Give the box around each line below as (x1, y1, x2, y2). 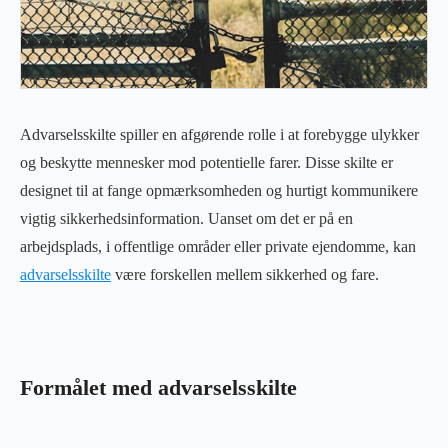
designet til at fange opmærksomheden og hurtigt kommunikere (20, 181, 418, 199)
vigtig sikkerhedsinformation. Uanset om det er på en (20, 209, 353, 227)
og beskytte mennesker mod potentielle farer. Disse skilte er (20, 153, 393, 171)
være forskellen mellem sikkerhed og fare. (111, 265, 379, 283)
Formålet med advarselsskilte (20, 375, 297, 400)
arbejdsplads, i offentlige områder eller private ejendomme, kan (20, 237, 416, 255)
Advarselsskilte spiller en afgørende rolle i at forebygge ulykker (20, 125, 419, 143)
